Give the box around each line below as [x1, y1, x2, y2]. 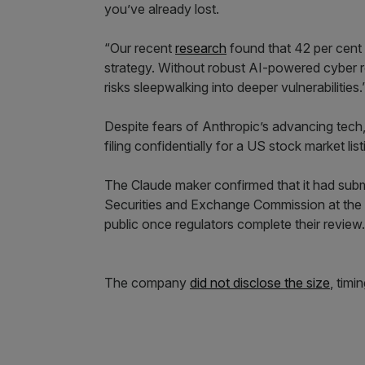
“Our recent [104, 39, 175, 56]
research [175, 39, 226, 56]
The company [104, 274, 190, 291]
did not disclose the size [190, 274, 330, 291]
